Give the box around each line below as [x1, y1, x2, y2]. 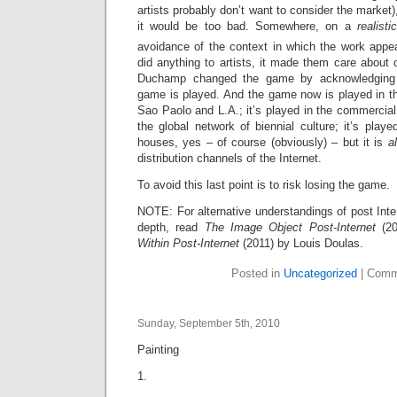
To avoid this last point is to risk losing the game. [137, 178, 390, 192]
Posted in [231, 267, 284, 281]
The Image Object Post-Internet [204, 221, 382, 235]
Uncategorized [284, 267, 357, 281]
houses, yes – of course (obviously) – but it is [137, 136, 388, 150]
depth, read [137, 221, 205, 235]
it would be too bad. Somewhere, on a [137, 19, 357, 33]
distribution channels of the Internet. [137, 152, 322, 166]
